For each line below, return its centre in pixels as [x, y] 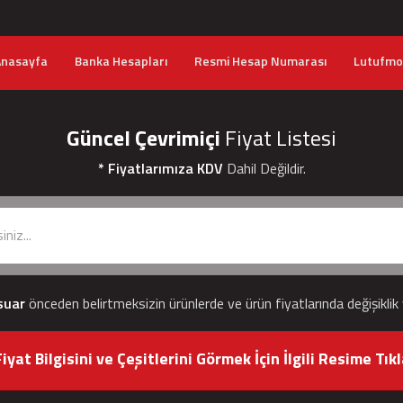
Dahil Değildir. [264, 168]
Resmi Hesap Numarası [260, 61]
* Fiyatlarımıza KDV [160, 168]
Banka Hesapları [121, 61]
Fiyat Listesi [278, 138]
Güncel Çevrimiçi [143, 138]
